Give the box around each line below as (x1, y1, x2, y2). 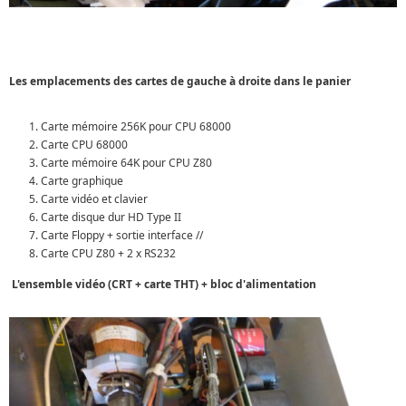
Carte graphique (41, 173, 123, 189)
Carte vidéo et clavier (41, 191, 148, 208)
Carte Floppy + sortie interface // (41, 227, 203, 244)
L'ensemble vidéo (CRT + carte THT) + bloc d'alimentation (9, 276, 316, 293)
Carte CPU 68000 (41, 137, 128, 153)
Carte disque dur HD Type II (41, 209, 181, 226)
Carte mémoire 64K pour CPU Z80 (41, 155, 212, 171)
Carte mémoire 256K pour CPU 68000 (41, 119, 231, 135)
